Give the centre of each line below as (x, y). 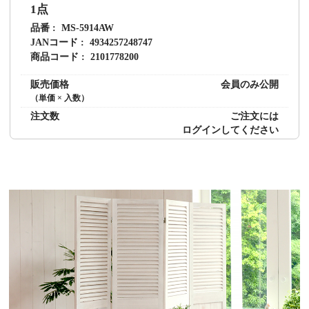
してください (250, 130)
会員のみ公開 (250, 84)
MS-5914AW (88, 27)
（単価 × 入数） (59, 98)
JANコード (54, 42)
